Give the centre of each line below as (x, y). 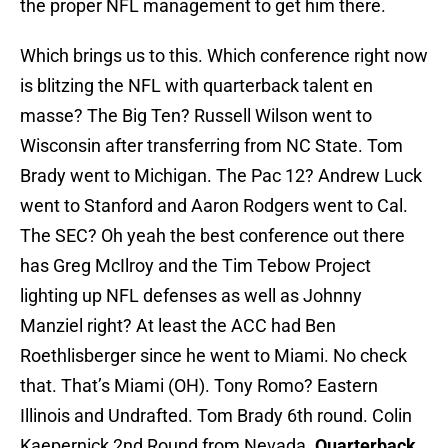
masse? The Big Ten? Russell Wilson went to (196, 116)
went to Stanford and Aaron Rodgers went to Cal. (214, 206)
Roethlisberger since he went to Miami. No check (213, 356)
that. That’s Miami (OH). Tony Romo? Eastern (199, 386)
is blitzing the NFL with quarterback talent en (196, 86)
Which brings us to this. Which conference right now (224, 56)
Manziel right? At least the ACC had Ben (178, 326)
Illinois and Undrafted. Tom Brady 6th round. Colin (216, 416)
